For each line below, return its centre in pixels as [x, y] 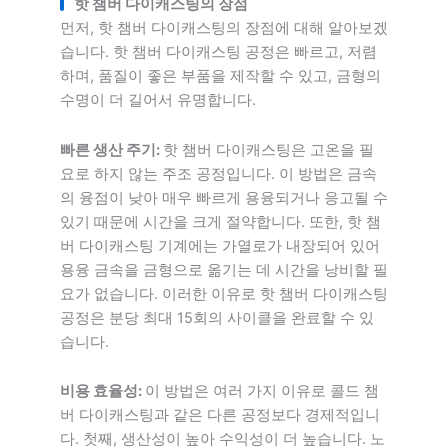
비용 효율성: [102, 391]
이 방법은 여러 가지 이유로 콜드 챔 [262, 391]
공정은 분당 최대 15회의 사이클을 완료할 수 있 [217, 317]
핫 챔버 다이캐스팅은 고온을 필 [268, 149]
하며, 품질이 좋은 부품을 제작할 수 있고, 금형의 [220, 76]
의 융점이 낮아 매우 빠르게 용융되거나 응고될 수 [224, 197]
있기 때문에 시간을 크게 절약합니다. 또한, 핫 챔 [220, 221]
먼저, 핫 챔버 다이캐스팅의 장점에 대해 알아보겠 [224, 28]
